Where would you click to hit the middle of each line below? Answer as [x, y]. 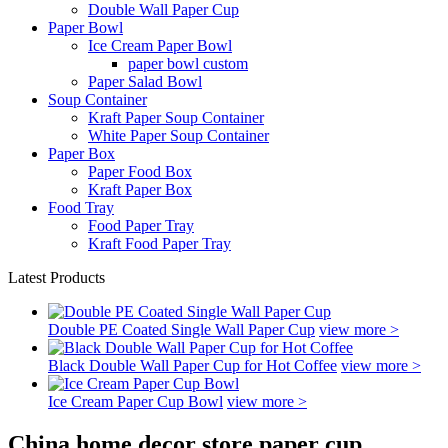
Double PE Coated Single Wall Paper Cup [181, 329]
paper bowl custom [188, 63]
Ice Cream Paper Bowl [160, 45]
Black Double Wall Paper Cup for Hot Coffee [192, 365]
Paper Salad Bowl [145, 81]
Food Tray [81, 207]
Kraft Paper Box [140, 189]
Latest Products [56, 277]
